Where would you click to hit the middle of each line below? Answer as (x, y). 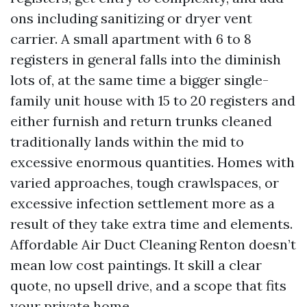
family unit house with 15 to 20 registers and (153, 100)
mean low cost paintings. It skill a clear (136, 265)
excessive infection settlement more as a (143, 203)
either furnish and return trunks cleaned (141, 121)
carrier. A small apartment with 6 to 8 (131, 39)
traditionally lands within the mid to (127, 142)
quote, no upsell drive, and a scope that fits (148, 285)
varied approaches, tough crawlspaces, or (145, 183)
